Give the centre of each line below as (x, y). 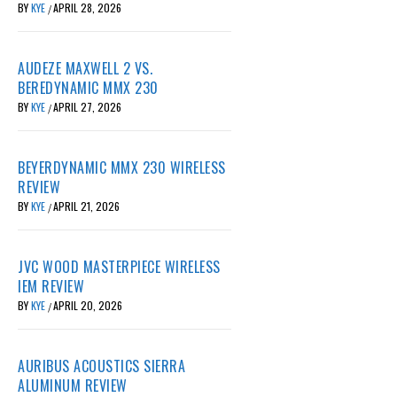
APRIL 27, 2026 (87, 107)
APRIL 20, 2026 (88, 306)
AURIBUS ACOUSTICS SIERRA (101, 366)
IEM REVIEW (51, 287)
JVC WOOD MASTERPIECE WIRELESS (119, 267)
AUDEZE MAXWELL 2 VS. (85, 69)
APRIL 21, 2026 (86, 206)
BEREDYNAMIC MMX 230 (88, 88)
